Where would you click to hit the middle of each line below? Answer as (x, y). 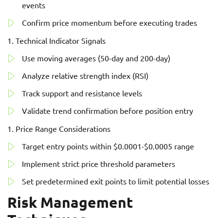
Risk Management (70, 202)
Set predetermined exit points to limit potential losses (116, 181)
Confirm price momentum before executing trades (109, 22)
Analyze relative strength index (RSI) (85, 75)
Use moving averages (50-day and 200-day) (96, 58)
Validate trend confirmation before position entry (108, 110)
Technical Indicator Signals (61, 40)
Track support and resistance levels (82, 93)
